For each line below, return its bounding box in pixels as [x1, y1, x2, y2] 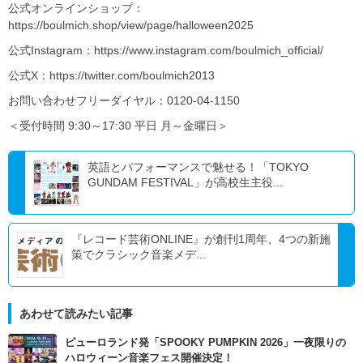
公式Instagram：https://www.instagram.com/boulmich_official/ [8, 44, 323, 58]
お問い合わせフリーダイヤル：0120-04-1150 [8, 94, 240, 108]
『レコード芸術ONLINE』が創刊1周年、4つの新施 [71, 233, 331, 246]
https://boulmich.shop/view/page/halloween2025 [8, 19, 254, 32]
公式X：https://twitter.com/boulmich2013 [8, 69, 215, 83]
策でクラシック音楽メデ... [71, 248, 206, 262]
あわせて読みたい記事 [19, 307, 133, 321]
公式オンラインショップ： [8, 2, 144, 15]
